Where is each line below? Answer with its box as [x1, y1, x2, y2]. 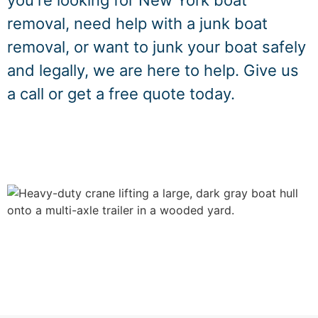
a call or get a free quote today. [7, 84, 235, 104]
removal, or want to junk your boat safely [7, 38, 306, 57]
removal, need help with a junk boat [7, 14, 268, 33]
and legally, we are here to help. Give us [7, 61, 299, 80]
